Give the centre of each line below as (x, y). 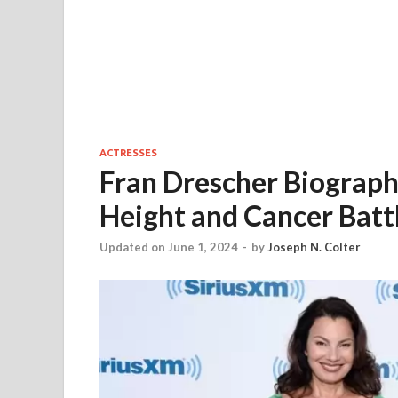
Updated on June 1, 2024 (169, 247)
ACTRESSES (128, 153)
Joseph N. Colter (314, 247)
